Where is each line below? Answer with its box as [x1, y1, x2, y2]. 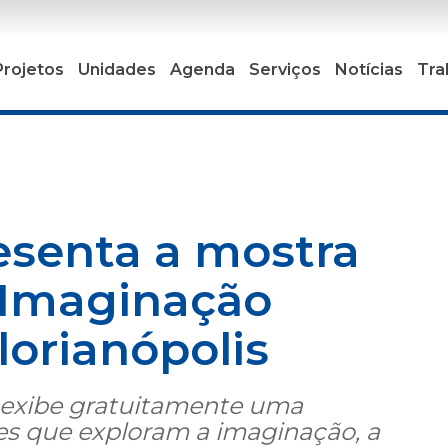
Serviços [249, 60, 322, 79]
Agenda [170, 60, 236, 79]
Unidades [78, 60, 157, 79]
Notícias [335, 60, 404, 79]
